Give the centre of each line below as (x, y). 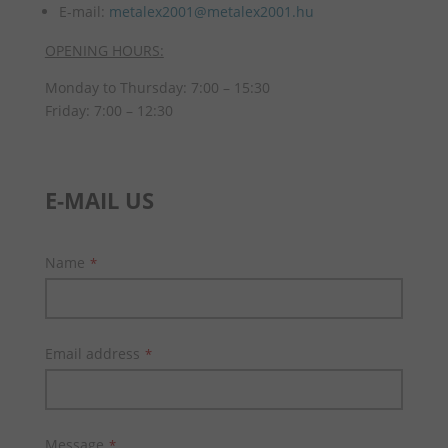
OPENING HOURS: (104, 50)
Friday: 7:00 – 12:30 (108, 110)
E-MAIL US (99, 199)
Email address (92, 353)
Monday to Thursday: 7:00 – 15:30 (157, 87)
